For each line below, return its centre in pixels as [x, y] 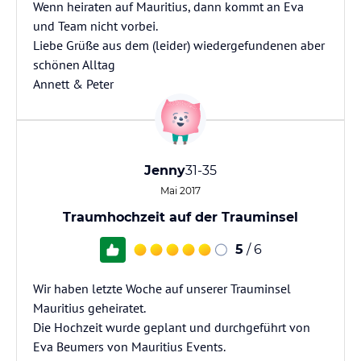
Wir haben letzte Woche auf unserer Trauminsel [162, 288]
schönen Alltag [74, 64]
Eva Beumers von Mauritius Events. [129, 346]
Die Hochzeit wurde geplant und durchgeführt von [172, 327]
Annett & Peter [73, 84]
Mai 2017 [180, 191]
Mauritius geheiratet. [89, 308]
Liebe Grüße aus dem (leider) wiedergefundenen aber [179, 45]
